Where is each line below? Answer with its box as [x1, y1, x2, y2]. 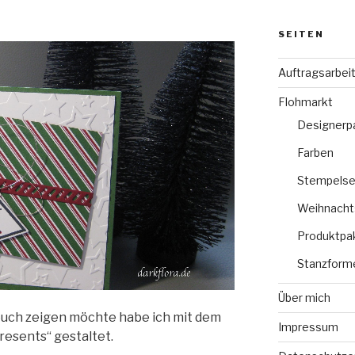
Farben [296, 145, 334, 159]
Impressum [277, 319, 338, 334]
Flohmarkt [277, 94, 333, 109]
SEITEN [277, 28, 324, 40]
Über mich [277, 290, 330, 304]
